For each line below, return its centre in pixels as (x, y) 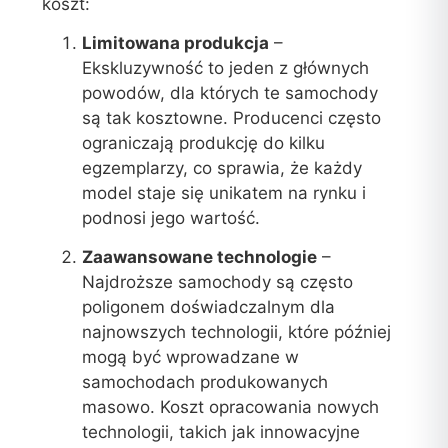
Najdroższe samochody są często (218, 282)
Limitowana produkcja (176, 43)
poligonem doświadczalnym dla (209, 307)
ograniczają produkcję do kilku (204, 143)
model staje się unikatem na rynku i (224, 193)
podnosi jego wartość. (171, 218)
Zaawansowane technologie (200, 257)
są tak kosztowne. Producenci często (232, 118)
